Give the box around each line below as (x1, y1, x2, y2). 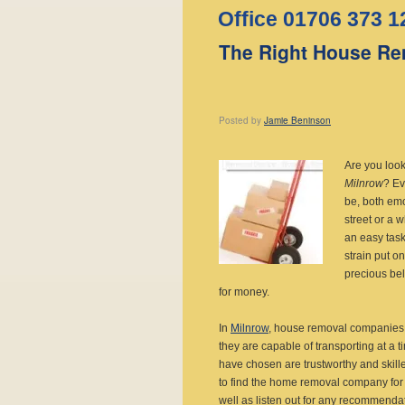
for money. (219, 286, 269, 298)
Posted (219, 114, 249, 127)
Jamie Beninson (264, 114, 331, 127)
